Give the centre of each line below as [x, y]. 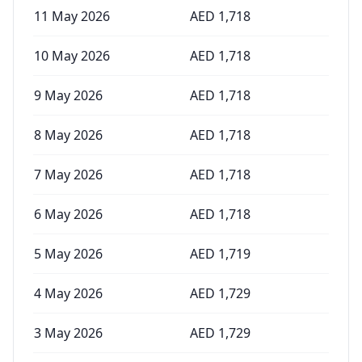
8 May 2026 [68, 135]
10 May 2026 [72, 56]
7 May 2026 [68, 175]
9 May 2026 [68, 95]
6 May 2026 [68, 214]
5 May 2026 [68, 254]
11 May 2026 [72, 16]
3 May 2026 [68, 333]
